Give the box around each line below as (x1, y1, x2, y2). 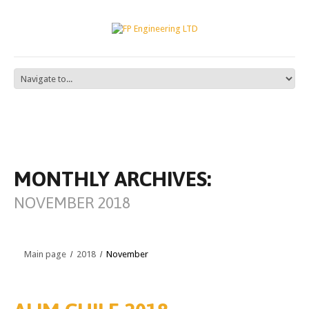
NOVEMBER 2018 (14, 193, 130, 212)
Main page (24, 248, 66, 259)
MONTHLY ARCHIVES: (14, 166, 211, 190)
